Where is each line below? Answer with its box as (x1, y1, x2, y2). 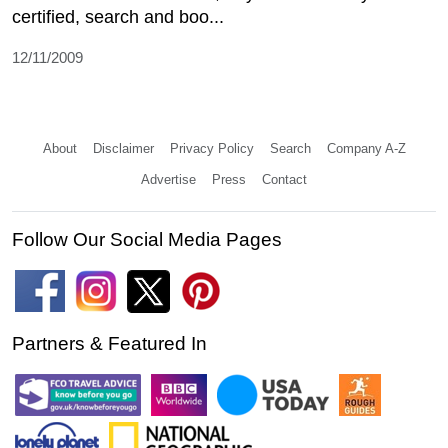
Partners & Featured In (12, 332, 207, 354)
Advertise (141, 171, 196, 187)
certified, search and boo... (12, 6, 224, 27)
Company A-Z (326, 140, 406, 156)
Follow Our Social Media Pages (12, 228, 282, 250)
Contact (262, 171, 307, 187)
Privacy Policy (169, 140, 254, 156)
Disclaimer (92, 140, 154, 156)
